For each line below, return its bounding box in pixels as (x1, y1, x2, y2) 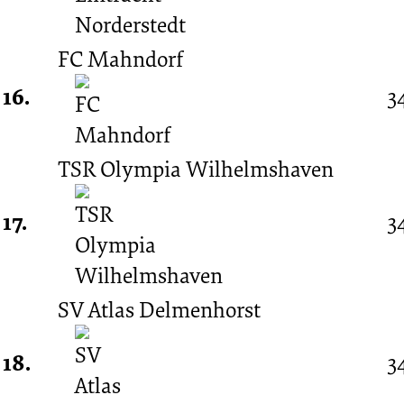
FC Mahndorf (58, 44, 184, 73)
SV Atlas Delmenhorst (58, 295, 261, 324)
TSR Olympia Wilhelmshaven (58, 154, 334, 183)
